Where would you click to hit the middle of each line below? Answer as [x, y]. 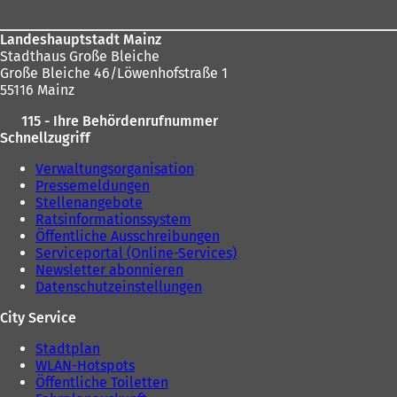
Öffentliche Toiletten [102, 383]
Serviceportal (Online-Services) [136, 253]
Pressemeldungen [93, 186]
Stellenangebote [89, 203]
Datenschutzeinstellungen [119, 287]
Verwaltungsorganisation [115, 169]
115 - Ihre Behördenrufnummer [119, 121]
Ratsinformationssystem [113, 220]
